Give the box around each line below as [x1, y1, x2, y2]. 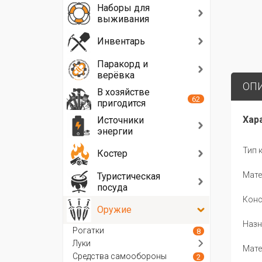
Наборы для [97, 2, 150, 13]
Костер [97, 148, 127, 159]
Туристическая [97, 171, 160, 182]
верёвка [97, 70, 135, 81]
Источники [97, 115, 144, 126]
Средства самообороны [73, 251, 167, 261]
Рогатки [73, 226, 104, 235]
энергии [97, 126, 133, 137]
